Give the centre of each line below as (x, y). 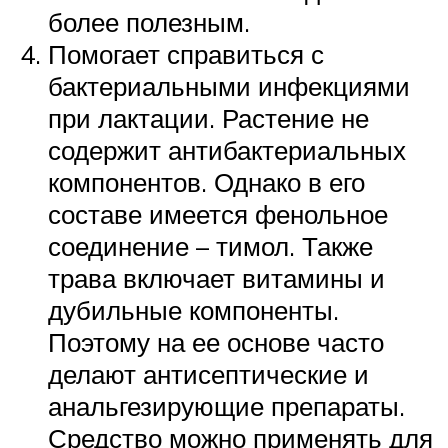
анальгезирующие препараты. (226, 405)
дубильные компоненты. (193, 309)
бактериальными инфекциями (229, 85)
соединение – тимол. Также (210, 245)
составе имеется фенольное (218, 213)
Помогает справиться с (186, 53)
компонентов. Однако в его (206, 181)
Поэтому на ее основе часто (216, 341)
